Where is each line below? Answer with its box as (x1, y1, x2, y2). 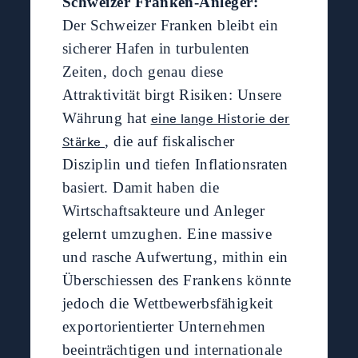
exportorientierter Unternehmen (62, 318, 266, 336)
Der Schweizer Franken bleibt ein (62, 17, 279, 34)
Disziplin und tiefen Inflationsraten (62, 156, 288, 173)
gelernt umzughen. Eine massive (62, 225, 272, 243)
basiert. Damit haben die (62, 179, 220, 197)
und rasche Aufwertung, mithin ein (62, 249, 288, 266)
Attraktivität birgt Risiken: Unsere (62, 86, 282, 104)
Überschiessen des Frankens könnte (62, 272, 292, 289)
